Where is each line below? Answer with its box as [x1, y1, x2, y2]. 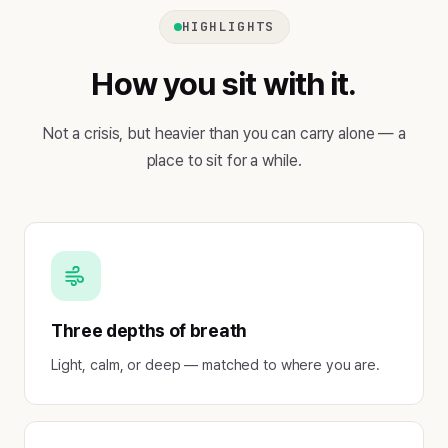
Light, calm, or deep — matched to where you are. [51, 356, 380, 374]
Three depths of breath [51, 320, 247, 342]
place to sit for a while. [146, 151, 302, 171]
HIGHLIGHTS [181, 18, 275, 36]
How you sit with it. [91, 65, 357, 104]
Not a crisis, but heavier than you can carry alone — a [41, 124, 407, 144]
